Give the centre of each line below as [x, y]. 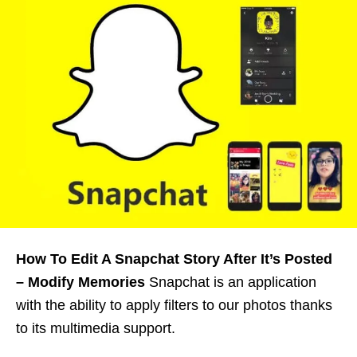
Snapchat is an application [231, 282]
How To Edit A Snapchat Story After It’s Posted [174, 259]
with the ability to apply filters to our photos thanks [174, 305]
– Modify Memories [80, 282]
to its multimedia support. [98, 328]
